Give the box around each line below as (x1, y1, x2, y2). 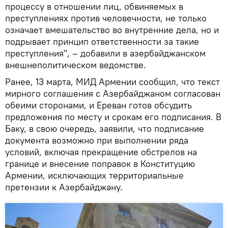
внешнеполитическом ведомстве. (5, 59, 146, 71)
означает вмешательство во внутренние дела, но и (5, 23, 219, 36)
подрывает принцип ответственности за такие (5, 35, 199, 47)
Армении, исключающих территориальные (5, 169, 184, 181)
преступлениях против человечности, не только (5, 12, 207, 24)
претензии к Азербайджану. (5, 181, 123, 193)
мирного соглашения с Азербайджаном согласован (5, 87, 220, 99)
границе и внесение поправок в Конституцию (5, 157, 195, 169)
